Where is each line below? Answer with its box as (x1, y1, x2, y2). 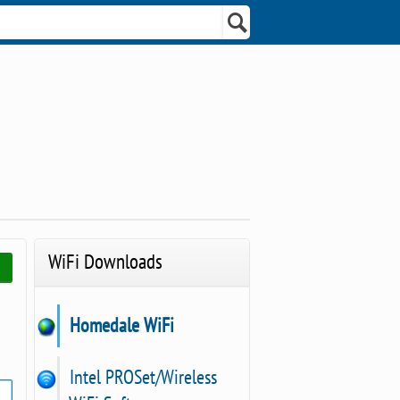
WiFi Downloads (48, 248, 163, 275)
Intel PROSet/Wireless (65, 364, 218, 390)
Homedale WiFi (65, 312, 175, 338)
